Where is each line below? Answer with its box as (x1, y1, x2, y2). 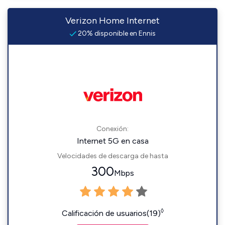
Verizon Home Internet (65, 15, 160, 26)
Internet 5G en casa (76, 136, 149, 146)
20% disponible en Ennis (76, 29, 156, 38)
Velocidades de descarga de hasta (57, 152, 168, 160)
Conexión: (96, 125, 129, 133)
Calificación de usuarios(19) (61, 208, 161, 218)
